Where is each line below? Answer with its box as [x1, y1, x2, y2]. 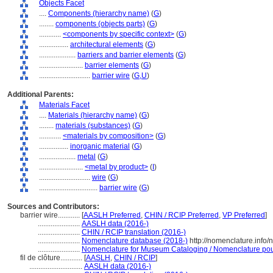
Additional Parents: [7, 90, 74, 99]
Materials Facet [39, 101, 90, 109]
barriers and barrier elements [77, 51, 174, 59]
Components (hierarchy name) [48, 9, 149, 18]
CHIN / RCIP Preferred [144, 211, 219, 219]
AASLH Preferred [83, 211, 141, 219]
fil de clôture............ [20, 253, 84, 262]
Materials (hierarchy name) [48, 111, 137, 119]
